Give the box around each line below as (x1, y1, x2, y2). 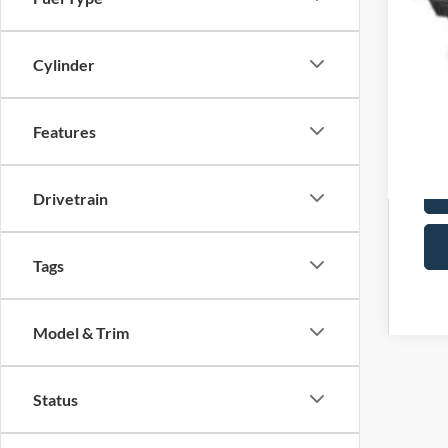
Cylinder (33, 54, 95, 74)
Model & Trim (33, 322, 129, 342)
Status (33, 389, 78, 409)
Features (33, 121, 96, 141)
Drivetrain (33, 188, 108, 208)
